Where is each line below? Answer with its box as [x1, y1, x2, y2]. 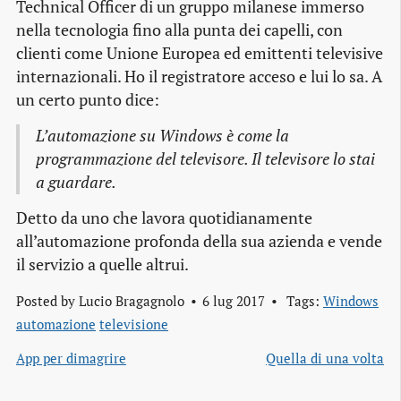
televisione [99, 315, 168, 334]
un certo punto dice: [16, 90, 159, 111]
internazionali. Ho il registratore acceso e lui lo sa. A [16, 66, 382, 88]
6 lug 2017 [201, 292, 265, 311]
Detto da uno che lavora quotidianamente [16, 208, 312, 229]
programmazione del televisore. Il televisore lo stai [35, 149, 375, 170]
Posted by [16, 292, 79, 311]
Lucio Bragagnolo [79, 292, 184, 311]
